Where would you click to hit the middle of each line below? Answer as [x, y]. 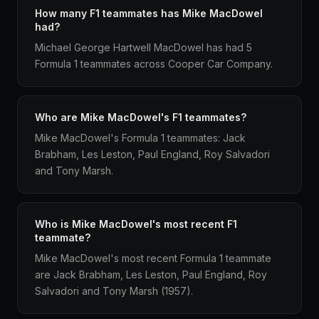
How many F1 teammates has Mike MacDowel [149, 13]
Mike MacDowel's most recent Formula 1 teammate [153, 258]
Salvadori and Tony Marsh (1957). [114, 291]
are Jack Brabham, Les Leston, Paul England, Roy [151, 274]
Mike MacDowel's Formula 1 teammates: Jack [140, 138]
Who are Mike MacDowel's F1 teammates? [141, 117]
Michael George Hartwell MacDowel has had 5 [143, 47]
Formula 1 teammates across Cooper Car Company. [154, 64]
